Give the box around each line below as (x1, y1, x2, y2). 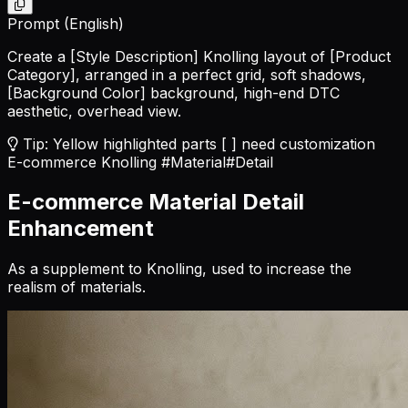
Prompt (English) (7, 14, 124, 33)
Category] (7, 65, 76, 84)
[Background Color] (7, 83, 146, 102)
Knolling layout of (199, 46, 330, 66)
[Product (330, 46, 391, 66)
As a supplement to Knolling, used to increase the (7, 260, 352, 279)
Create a (7, 46, 70, 66)
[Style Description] (70, 46, 199, 66)
